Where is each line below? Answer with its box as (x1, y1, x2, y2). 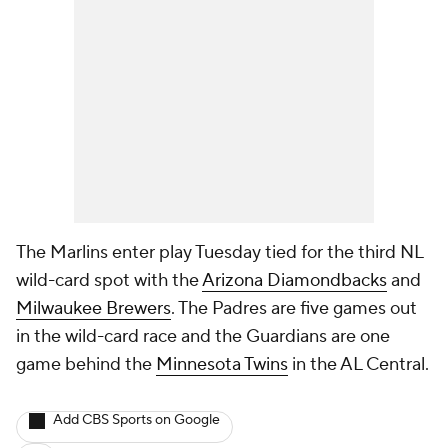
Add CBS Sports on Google (53, 411, 220, 429)
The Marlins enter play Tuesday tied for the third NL (16, 241, 423, 264)
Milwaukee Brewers (16, 297, 171, 320)
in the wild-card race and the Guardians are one (16, 325, 390, 348)
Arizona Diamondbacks (202, 269, 387, 292)
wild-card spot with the (16, 269, 202, 292)
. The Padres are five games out (171, 297, 417, 320)
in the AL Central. (288, 353, 429, 376)
